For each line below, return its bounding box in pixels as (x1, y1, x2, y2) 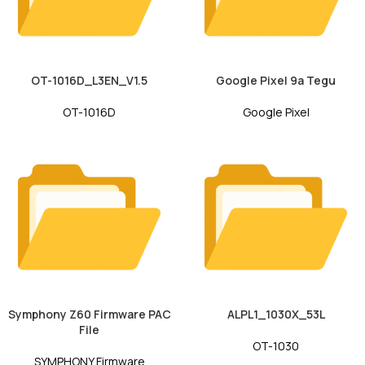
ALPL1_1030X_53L (226, 306, 325, 323)
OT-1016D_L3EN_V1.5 (31, 73, 147, 89)
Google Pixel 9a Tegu (216, 73, 336, 89)
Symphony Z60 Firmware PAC (7, 306, 171, 323)
